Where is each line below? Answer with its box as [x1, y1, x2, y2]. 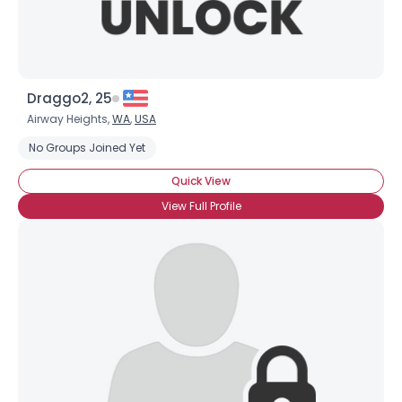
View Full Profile [161, 198, 241, 214]
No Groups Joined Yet [29, 140, 145, 155]
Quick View [171, 173, 231, 188]
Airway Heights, [27, 111, 112, 127]
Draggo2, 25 [27, 89, 112, 108]
